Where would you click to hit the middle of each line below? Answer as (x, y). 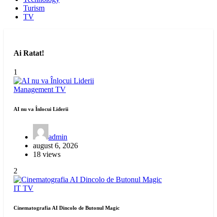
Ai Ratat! (29, 53)
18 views (47, 155)
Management (34, 90)
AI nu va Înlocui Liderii (41, 109)
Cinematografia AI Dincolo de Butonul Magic (67, 208)
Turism (34, 8)
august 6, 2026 (55, 146)
